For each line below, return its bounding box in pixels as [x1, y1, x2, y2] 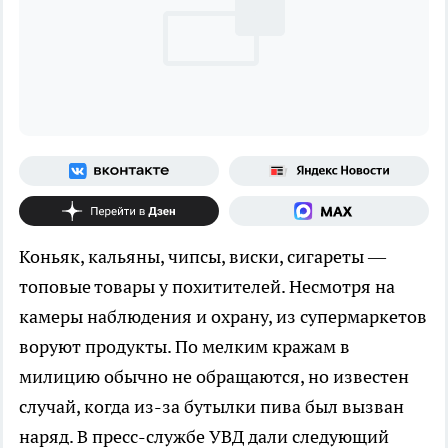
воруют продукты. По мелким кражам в [19, 334, 350, 358]
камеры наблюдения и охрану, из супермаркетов [19, 304, 427, 328]
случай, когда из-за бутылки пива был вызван [19, 394, 404, 418]
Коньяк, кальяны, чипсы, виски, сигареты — [19, 244, 386, 268]
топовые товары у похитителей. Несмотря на [19, 274, 395, 298]
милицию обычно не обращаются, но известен [19, 364, 409, 388]
